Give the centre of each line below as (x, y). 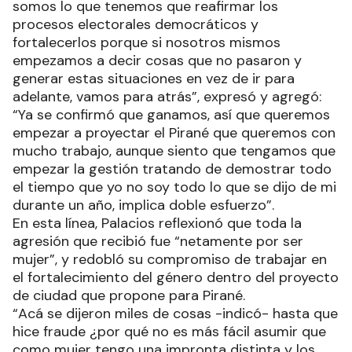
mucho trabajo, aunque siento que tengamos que (174, 150)
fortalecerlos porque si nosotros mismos (147, 42)
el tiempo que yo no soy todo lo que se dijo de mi (174, 187)
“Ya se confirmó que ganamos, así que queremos (171, 114)
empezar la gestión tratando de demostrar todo (172, 169)
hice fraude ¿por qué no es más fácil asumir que (169, 331)
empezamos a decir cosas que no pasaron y (157, 60)
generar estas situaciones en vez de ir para (154, 78)
